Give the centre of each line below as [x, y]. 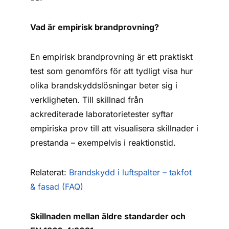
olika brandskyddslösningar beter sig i [104, 85]
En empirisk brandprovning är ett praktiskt [112, 57]
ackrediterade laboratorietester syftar [102, 114]
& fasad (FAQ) [57, 187]
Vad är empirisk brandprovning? [95, 27]
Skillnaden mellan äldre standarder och [108, 216]
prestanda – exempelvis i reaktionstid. [103, 143]
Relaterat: [50, 172]
